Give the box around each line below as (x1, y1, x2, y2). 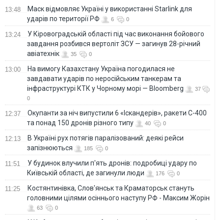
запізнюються (27, 144, 73, 152)
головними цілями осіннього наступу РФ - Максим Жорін (27, 194, 210, 202)
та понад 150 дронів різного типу (27, 119, 134, 127)
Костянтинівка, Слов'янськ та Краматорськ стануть (27, 184, 194, 192)
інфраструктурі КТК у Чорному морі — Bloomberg (27, 84, 184, 93)
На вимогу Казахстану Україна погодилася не (27, 65, 175, 73)
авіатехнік (27, 50, 59, 58)
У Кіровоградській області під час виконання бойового (27, 30, 204, 38)
